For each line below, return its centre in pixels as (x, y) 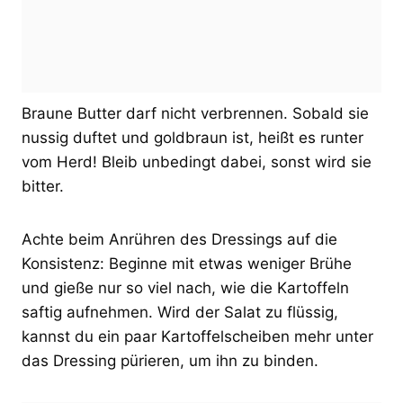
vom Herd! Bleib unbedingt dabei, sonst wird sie (197, 161)
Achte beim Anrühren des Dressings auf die (179, 239)
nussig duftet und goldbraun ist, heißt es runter (193, 137)
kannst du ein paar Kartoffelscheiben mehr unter (197, 336)
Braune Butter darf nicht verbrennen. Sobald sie (195, 113)
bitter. (43, 186)
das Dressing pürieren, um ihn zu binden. (170, 360)
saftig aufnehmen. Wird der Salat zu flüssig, (180, 312)
